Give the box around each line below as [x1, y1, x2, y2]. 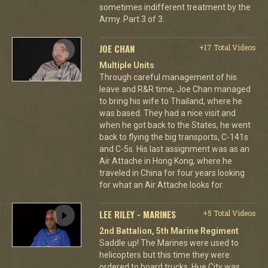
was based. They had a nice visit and [99, 108, 236, 118]
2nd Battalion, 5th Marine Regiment [99, 226, 239, 236]
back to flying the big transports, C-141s [99, 132, 248, 142]
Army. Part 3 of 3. [99, 14, 165, 24]
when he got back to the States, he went [99, 120, 251, 130]
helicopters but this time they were [99, 249, 230, 260]
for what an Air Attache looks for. [99, 179, 224, 190]
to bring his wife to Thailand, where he [99, 96, 242, 106]
